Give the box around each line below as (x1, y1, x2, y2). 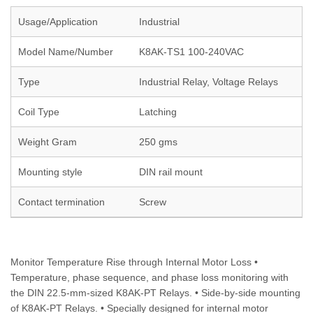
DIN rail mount (139, 166, 203, 177)
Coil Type (18, 106, 59, 117)
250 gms (139, 136, 177, 147)
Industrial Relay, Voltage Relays (139, 76, 278, 87)
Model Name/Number (18, 46, 113, 57)
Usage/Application (18, 16, 98, 27)
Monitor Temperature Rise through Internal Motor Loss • (10, 256, 258, 268)
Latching (139, 106, 177, 117)
